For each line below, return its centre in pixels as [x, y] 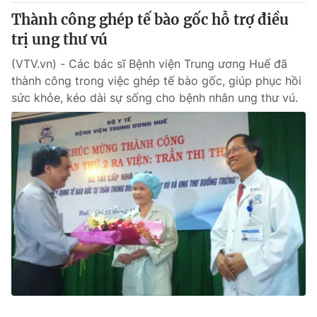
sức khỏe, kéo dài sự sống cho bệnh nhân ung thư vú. [155, 98]
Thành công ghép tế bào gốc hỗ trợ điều [150, 19]
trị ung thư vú [59, 39]
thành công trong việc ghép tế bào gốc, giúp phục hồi [156, 81]
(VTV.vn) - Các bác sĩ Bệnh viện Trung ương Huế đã [149, 64]
